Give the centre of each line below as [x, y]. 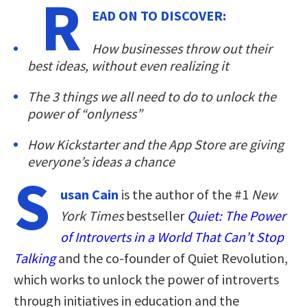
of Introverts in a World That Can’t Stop [172, 236]
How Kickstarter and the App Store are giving [156, 144]
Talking [35, 258]
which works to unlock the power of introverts [146, 279]
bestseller [155, 215]
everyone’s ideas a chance [101, 161]
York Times [92, 215]
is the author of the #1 [185, 194]
